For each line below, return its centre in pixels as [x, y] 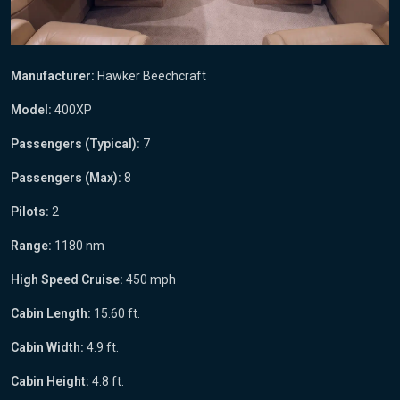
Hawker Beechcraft [150, 75]
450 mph [150, 279]
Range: [31, 245]
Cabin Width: [47, 347]
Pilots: [30, 211]
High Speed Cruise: [67, 279]
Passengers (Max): [66, 177]
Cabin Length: [51, 313]
